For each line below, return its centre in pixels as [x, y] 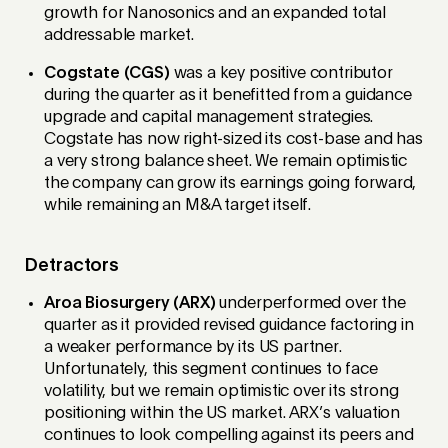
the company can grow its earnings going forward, [230, 183]
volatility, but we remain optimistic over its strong [221, 391]
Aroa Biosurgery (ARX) [130, 303]
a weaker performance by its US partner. [193, 347]
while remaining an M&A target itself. [178, 205]
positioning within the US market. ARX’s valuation [222, 413]
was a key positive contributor [281, 73]
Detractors [72, 265]
